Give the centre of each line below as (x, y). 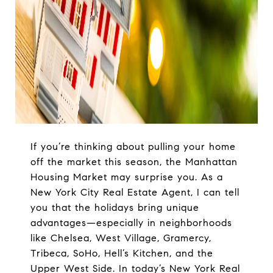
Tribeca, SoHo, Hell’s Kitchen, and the (122, 253)
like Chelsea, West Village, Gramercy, (121, 238)
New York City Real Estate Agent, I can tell (135, 192)
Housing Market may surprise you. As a (126, 177)
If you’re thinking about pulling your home (133, 147)
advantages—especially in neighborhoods (131, 223)
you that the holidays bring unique (115, 207)
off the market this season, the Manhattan (134, 162)
